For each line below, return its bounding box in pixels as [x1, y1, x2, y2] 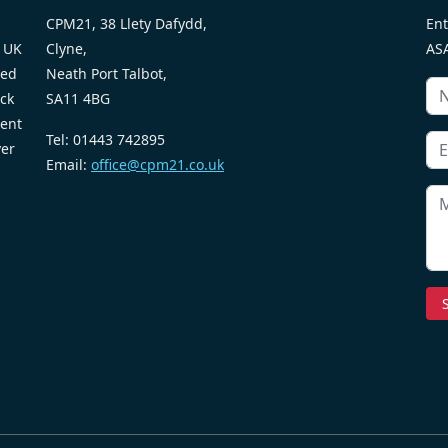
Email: [46, 154, 91, 174]
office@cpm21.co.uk [91, 154, 224, 174]
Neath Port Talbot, [46, 63, 167, 83]
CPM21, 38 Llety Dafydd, [46, 13, 207, 33]
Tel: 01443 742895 [46, 129, 165, 149]
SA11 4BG [46, 88, 110, 108]
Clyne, [46, 38, 87, 58]
